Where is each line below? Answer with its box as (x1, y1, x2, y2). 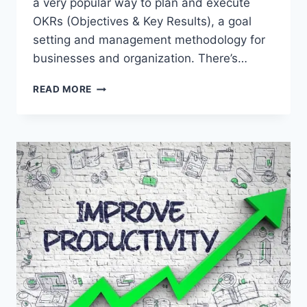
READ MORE (33, 84, 93, 95)
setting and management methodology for (33, 33, 265, 47)
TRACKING (91, 123, 144, 135)
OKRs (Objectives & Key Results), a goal (33, 14, 251, 29)
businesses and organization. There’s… (33, 51, 247, 66)
